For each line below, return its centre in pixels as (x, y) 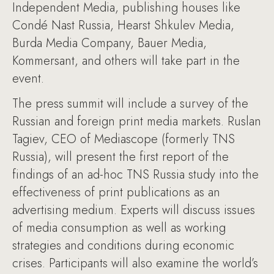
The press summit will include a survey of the (130, 104)
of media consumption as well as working (119, 228)
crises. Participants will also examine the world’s (135, 263)
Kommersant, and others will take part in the (126, 61)
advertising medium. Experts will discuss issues (134, 210)
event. (28, 79)
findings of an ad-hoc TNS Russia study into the (135, 175)
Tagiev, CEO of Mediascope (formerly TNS (124, 139)
